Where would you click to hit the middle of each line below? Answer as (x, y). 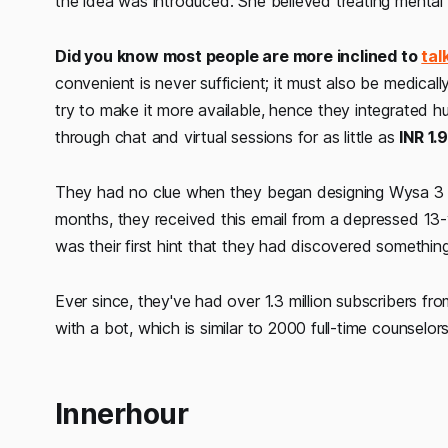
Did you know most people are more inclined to (238, 56)
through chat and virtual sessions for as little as (227, 137)
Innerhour (121, 414)
